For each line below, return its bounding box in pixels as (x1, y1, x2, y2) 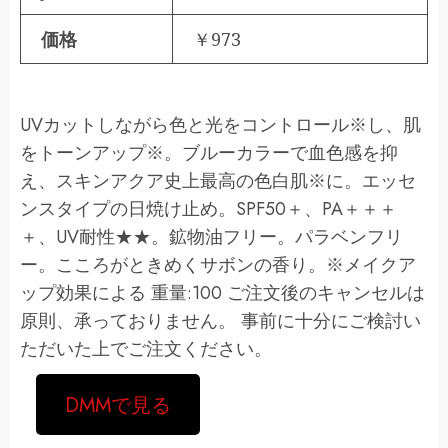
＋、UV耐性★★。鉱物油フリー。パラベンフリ (20, 224, 403, 250)
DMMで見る (64, 389, 171, 419)
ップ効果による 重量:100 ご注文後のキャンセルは (20, 280, 425, 306)
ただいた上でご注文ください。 (20, 336, 272, 362)
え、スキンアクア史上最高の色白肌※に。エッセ (20, 168, 416, 194)
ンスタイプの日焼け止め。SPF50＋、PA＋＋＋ (20, 196, 397, 222)
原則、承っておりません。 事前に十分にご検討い (20, 308, 421, 334)
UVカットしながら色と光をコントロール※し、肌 (20, 112, 421, 138)
